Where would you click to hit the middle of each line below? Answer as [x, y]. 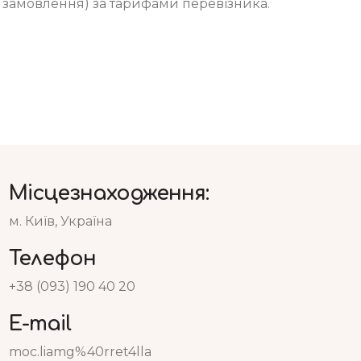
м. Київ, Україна [60, 221]
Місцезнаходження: [109, 193]
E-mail [40, 324]
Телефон [52, 258]
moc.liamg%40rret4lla [80, 351]
